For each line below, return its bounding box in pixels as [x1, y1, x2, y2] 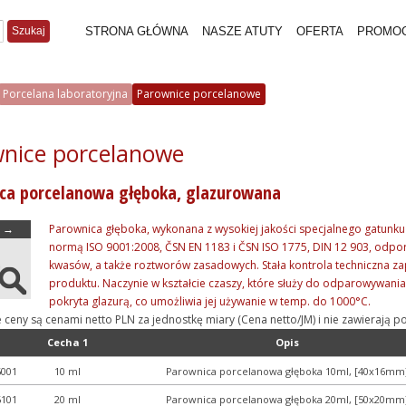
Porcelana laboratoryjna [3, 86, 128, 101]
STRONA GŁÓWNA [85, 24, 188, 38]
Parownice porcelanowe [137, 86, 261, 101]
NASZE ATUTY [202, 24, 283, 38]
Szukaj [12, 24, 45, 37]
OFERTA [296, 24, 343, 38]
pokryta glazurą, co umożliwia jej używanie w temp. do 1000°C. [49, 294, 371, 309]
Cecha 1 [47, 335, 88, 349]
